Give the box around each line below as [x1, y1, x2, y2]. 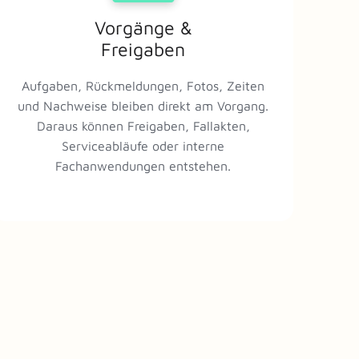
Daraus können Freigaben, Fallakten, [36, 118, 250, 133]
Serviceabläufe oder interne [62, 138, 225, 153]
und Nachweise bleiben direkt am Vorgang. [18, 98, 269, 113]
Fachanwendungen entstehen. [55, 158, 232, 173]
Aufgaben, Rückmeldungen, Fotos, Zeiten [22, 78, 265, 93]
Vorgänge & [94, 17, 192, 39]
